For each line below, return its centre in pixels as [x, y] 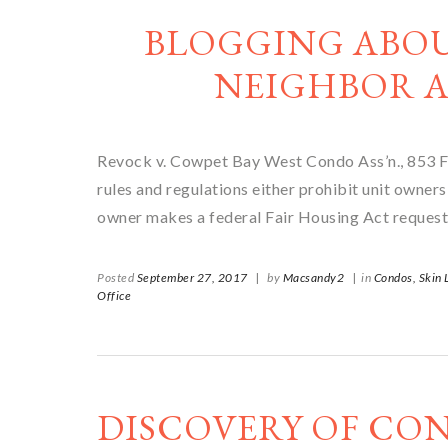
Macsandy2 [313, 277]
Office [114, 295]
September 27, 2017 [192, 277]
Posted [117, 277]
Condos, [394, 277]
